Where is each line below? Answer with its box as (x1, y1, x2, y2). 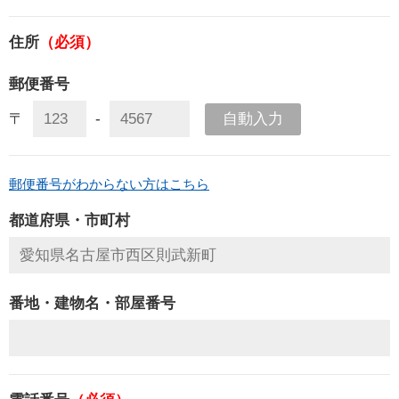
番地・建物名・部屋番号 (9, 295, 175, 312)
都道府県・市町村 (9, 212, 130, 229)
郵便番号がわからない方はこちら (9, 177, 209, 191)
